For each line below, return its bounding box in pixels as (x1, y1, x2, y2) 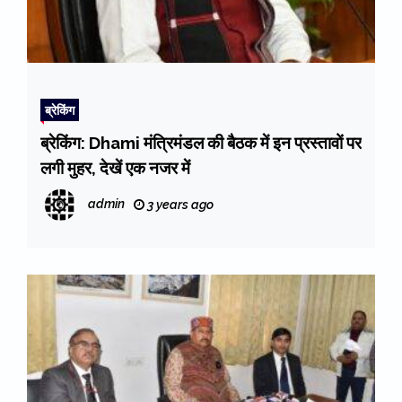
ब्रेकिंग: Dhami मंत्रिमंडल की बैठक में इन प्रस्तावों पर (40, 133, 362, 153)
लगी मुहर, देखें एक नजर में (40, 158, 190, 179)
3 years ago (144, 197, 214, 213)
